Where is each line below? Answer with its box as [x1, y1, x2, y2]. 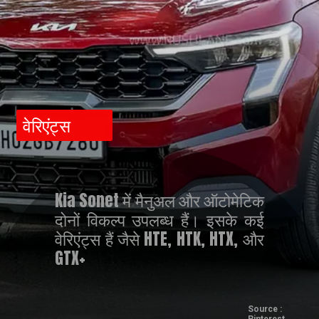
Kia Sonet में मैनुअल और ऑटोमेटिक [55, 188, 264, 214]
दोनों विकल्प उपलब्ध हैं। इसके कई [55, 207, 264, 233]
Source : [247, 303, 282, 314]
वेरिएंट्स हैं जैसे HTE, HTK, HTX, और [55, 226, 264, 252]
